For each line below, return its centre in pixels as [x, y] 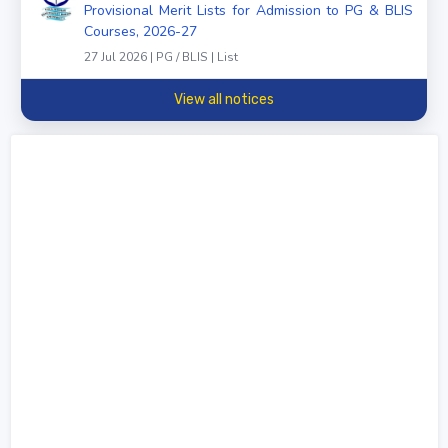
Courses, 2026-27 [140, 31]
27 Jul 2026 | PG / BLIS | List [161, 56]
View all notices [224, 100]
